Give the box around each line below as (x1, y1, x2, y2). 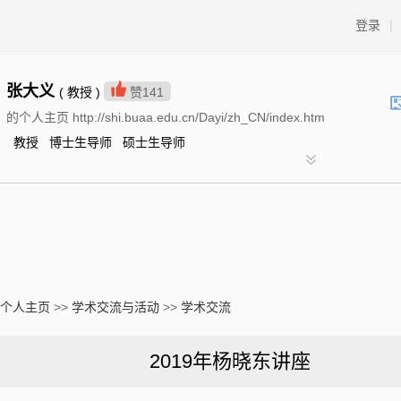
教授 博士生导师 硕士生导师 (6, 135, 185, 149)
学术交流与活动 (72, 300, 159, 314)
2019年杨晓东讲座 (149, 350, 311, 372)
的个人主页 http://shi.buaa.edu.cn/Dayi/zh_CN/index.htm (6, 110, 325, 124)
